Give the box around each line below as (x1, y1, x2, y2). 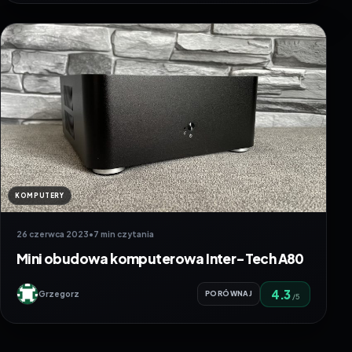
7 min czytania (93, 229, 154, 239)
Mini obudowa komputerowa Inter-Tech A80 (16, 249, 304, 267)
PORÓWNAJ (205, 289, 252, 299)
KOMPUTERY (15, 191, 64, 200)
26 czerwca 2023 (16, 229, 89, 239)
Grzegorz (38, 289, 79, 299)
